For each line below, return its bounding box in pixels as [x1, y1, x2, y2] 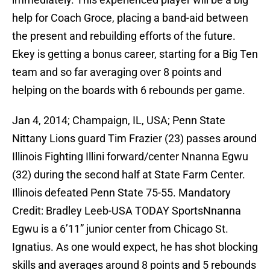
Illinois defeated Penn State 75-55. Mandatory [12, 186, 231, 199]
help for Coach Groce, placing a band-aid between [12, 11, 248, 25]
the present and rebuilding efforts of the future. [12, 30, 236, 43]
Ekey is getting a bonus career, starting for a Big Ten [12, 48, 258, 61]
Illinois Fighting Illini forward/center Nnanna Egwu [12, 150, 248, 163]
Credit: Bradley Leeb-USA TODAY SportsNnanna [12, 204, 241, 218]
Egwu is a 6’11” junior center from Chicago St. [12, 222, 228, 236]
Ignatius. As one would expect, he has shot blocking [12, 240, 258, 254]
